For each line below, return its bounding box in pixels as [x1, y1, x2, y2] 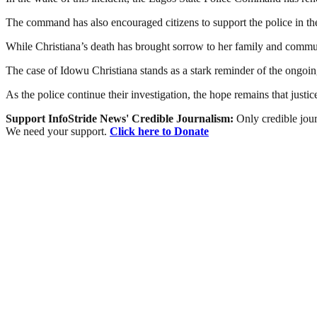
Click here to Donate [110, 125, 209, 138]
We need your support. [6, 125, 110, 138]
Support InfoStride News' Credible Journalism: [6, 113, 236, 125]
